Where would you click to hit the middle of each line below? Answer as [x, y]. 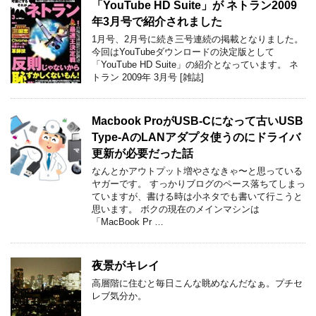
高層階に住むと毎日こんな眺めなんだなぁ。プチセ [197, 283]
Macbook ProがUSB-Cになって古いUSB [197, 121]
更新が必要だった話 [142, 153]
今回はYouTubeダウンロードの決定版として [183, 51]
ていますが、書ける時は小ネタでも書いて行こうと [197, 196]
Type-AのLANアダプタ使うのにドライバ [196, 137]
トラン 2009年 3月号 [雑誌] [148, 77]
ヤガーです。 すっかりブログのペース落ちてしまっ [199, 183]
